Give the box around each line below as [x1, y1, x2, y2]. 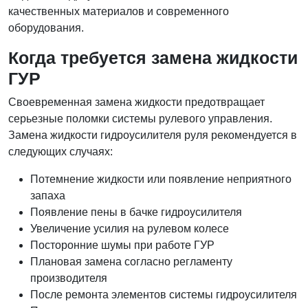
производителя [30, 272, 107, 284]
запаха [30, 190, 65, 201]
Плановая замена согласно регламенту [30, 256, 232, 267]
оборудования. [8, 22, 84, 34]
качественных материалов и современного [8, 5, 229, 17]
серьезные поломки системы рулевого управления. [8, 113, 272, 124]
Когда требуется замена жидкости [8, 48, 298, 67]
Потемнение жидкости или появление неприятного [30, 173, 291, 185]
